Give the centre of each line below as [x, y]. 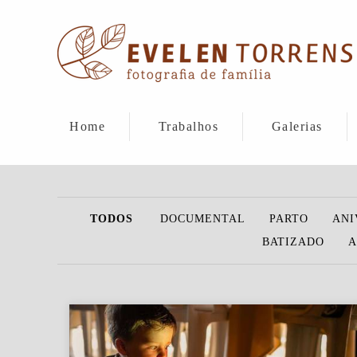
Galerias [297, 126]
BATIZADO [293, 242]
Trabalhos [188, 126]
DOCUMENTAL [202, 219]
